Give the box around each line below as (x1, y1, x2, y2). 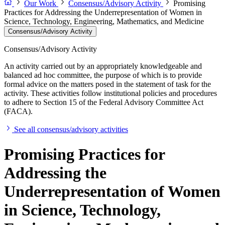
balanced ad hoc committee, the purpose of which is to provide (4, 71, 202, 80)
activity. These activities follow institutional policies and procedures (4, 89, 217, 98)
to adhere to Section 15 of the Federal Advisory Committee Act (4, 98, 203, 107)
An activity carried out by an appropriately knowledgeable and (4, 62, 202, 71)
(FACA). (4, 107, 33, 116)
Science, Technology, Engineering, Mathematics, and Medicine (4, 17, 204, 26)
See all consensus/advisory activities (14, 125, 128, 134)
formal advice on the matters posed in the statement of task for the (4, 80, 211, 89)
